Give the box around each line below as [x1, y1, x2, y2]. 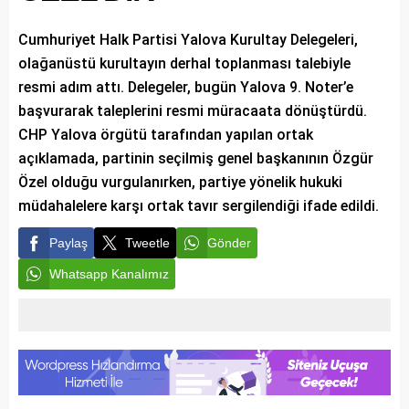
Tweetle [125, 236, 170, 250]
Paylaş [49, 236, 88, 250]
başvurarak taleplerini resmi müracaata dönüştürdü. [18, 102, 367, 120]
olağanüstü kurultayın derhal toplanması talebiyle [18, 55, 351, 72]
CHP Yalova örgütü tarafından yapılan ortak [18, 126, 313, 143]
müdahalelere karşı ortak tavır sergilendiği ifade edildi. [18, 197, 379, 215]
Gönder [207, 236, 251, 250]
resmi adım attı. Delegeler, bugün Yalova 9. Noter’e [18, 79, 353, 96]
